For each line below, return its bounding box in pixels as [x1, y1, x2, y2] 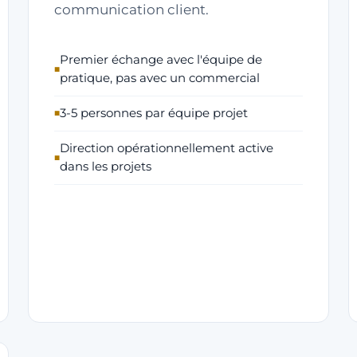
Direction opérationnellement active [59, 141, 273, 155]
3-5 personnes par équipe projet [59, 106, 248, 120]
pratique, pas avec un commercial [59, 71, 260, 85]
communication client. [53, 2, 209, 18]
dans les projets [59, 159, 151, 174]
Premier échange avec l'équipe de [59, 53, 262, 67]
